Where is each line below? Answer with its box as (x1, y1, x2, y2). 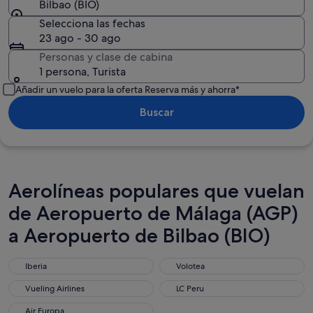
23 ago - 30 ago (39, 31, 121, 45)
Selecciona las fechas (39, 16, 145, 31)
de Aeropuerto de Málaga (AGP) (8, 201, 298, 225)
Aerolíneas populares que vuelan (8, 179, 305, 203)
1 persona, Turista (39, 64, 126, 79)
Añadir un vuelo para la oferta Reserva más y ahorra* (15, 83, 240, 96)
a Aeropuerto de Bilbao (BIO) (8, 224, 270, 247)
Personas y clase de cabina (39, 50, 173, 64)
